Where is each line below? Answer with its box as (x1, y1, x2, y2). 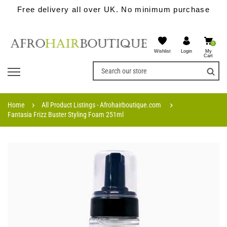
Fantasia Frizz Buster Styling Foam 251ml (8, 110, 124, 119)
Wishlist (154, 49, 171, 54)
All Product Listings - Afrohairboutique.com (42, 100, 162, 109)
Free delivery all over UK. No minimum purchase (17, 5, 210, 14)
